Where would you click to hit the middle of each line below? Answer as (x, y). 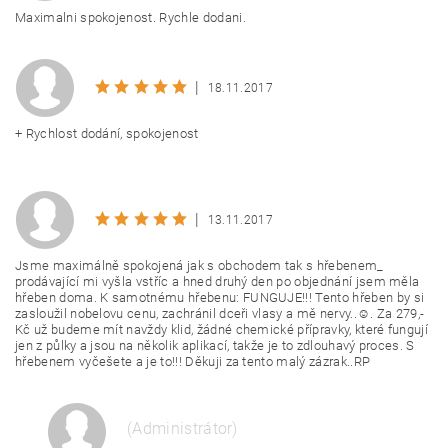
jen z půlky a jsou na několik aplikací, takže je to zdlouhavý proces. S (215, 345)
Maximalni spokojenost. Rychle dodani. (130, 17)
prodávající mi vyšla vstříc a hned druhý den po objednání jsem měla (217, 281)
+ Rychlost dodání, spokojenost (107, 133)
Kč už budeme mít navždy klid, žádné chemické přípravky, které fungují (222, 329)
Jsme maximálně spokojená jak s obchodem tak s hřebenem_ (199, 265)
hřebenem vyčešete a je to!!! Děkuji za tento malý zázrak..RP (193, 361)
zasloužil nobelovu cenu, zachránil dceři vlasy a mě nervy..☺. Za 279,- (220, 313)
